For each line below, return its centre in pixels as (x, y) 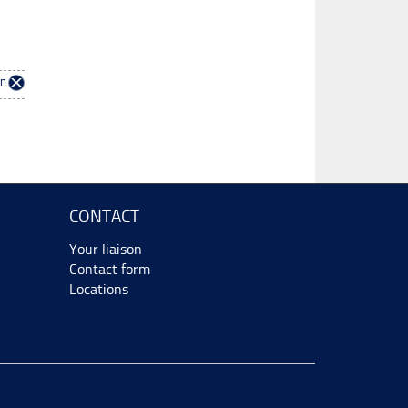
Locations (99, 289)
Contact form (110, 269)
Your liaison (106, 249)
